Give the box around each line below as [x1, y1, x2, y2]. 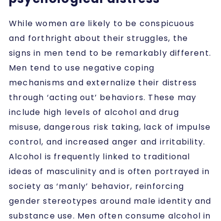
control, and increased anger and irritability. [9, 136, 206, 147]
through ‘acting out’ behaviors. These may [9, 91, 197, 103]
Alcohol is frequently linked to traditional [9, 150, 190, 162]
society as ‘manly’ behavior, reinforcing [9, 180, 184, 192]
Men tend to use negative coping [9, 62, 155, 74]
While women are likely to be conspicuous [9, 17, 195, 29]
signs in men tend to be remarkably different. [9, 47, 212, 59]
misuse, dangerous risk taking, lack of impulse [9, 121, 211, 133]
